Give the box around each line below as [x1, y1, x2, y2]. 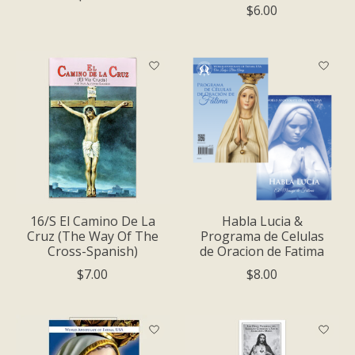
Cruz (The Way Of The [26, 227, 158, 245]
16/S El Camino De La [29, 212, 155, 230]
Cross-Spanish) [47, 242, 138, 260]
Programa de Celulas [200, 227, 324, 245]
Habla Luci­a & [221, 212, 303, 230]
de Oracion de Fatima [200, 242, 325, 260]
